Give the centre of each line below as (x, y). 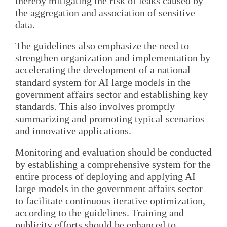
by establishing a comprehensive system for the (113, 164)
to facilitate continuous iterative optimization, (110, 200)
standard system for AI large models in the (103, 82)
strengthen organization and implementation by (113, 58)
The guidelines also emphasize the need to (102, 46)
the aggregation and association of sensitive (105, 12)
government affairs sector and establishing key (111, 94)
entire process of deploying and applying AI (105, 176)
